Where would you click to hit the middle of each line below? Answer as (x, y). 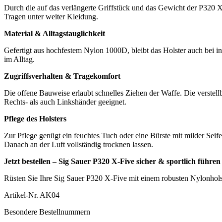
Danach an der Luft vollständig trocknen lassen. (79, 144)
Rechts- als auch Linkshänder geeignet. (65, 102)
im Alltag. (19, 59)
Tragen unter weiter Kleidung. (51, 16)
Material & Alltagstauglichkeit (55, 33)
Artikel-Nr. (22, 195)
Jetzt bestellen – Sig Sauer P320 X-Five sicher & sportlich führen (112, 161)
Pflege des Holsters (35, 118)
